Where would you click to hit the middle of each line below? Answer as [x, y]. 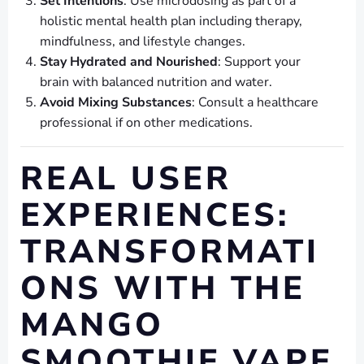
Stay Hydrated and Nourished [129, 62]
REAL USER [126, 179]
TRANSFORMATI [170, 252]
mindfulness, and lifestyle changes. [143, 42]
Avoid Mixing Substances [116, 103]
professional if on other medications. [146, 123]
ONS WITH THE [163, 289]
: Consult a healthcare [255, 103]
